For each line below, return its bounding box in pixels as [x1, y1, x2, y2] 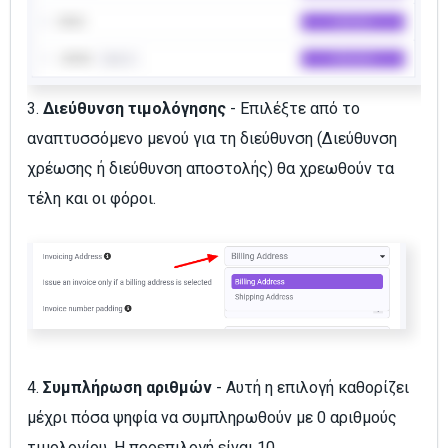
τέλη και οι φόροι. [27, 188, 156, 208]
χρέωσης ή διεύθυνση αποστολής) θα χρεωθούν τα [27, 158, 394, 178]
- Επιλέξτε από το [230, 98, 360, 118]
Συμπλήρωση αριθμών [39, 377, 216, 397]
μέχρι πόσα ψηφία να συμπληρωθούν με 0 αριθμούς [27, 407, 397, 427]
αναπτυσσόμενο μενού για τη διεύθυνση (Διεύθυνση [27, 128, 397, 148]
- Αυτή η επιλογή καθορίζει [216, 377, 409, 397]
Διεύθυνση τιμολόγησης [39, 98, 230, 118]
